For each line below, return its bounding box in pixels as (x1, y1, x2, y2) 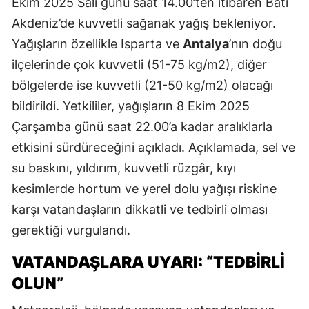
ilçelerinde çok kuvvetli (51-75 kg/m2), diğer (12, 57, 267, 72)
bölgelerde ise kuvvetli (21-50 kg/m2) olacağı (12, 78, 273, 93)
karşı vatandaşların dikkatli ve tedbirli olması (12, 202, 268, 217)
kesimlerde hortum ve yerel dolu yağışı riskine (12, 181, 277, 197)
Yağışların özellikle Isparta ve (12, 37, 183, 52)
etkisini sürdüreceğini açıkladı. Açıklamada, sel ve (12, 140, 295, 155)
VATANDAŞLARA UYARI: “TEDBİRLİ (12, 252, 285, 272)
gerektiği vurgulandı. (12, 223, 130, 238)
